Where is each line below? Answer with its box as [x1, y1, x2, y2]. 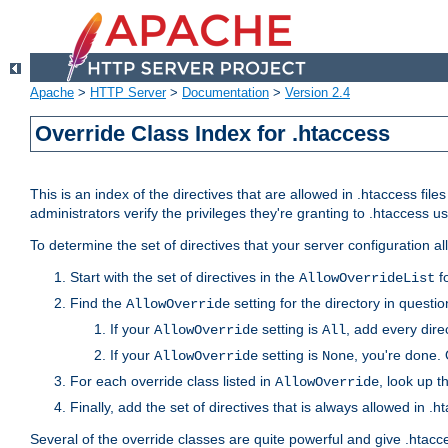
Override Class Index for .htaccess [35, 121, 391, 147]
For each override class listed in [70, 373, 275, 390]
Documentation [182, 85, 269, 101]
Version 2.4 [285, 85, 350, 101]
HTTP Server [90, 85, 166, 101]
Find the [70, 295, 126, 312]
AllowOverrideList [299, 270, 435, 287]
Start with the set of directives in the [70, 269, 299, 286]
